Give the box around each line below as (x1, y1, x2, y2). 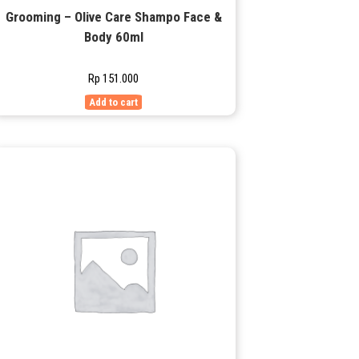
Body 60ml (83, 28, 143, 45)
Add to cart (89, 95, 139, 108)
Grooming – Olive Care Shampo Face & (5, 8, 222, 25)
